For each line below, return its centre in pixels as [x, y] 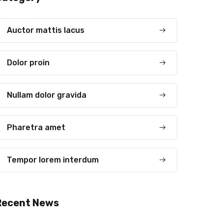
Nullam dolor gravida [47, 95]
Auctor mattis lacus [46, 30]
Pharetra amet [36, 127]
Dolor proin [28, 63]
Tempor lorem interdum [53, 160]
